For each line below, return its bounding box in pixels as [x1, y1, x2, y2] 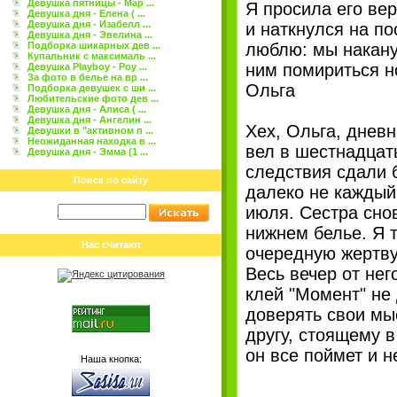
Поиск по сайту [74, 175, 148, 185]
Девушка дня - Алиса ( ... [27, 104, 146, 114]
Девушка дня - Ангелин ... [27, 114, 152, 125]
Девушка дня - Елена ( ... [27, 8, 145, 19]
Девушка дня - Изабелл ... [27, 19, 151, 29]
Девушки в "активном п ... [27, 125, 153, 136]
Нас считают [81, 239, 141, 250]
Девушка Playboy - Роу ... [27, 61, 147, 72]
